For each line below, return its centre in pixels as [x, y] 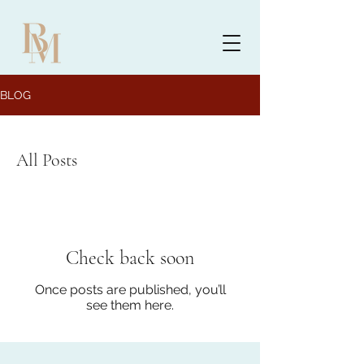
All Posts [47, 160]
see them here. [130, 305]
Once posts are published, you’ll [130, 290]
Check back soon [130, 258]
